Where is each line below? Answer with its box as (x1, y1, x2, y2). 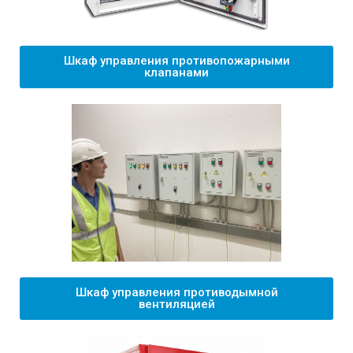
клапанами (144, 65, 209, 80)
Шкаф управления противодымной (75, 285, 278, 299)
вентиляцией (138, 297, 215, 311)
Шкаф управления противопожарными (63, 54, 290, 68)
